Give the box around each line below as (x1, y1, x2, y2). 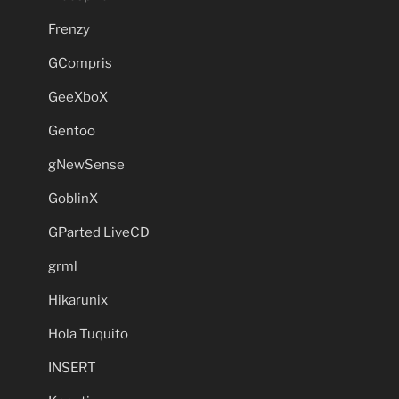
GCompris (48, 54, 112, 71)
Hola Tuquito (48, 325, 128, 342)
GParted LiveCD (48, 224, 150, 240)
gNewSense (48, 156, 125, 173)
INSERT (48, 359, 96, 376)
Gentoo (48, 122, 95, 139)
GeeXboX (48, 88, 108, 105)
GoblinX (48, 190, 98, 207)
